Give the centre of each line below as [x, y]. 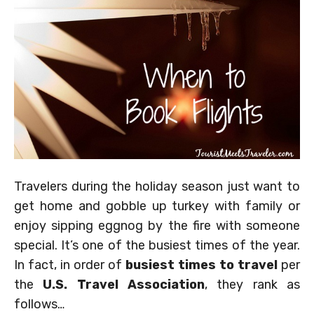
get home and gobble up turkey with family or [157, 206]
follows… [39, 305]
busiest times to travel [202, 265]
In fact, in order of [70, 265]
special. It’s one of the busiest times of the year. [157, 246]
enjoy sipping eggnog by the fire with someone [157, 226]
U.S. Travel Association [124, 285]
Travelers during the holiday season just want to [157, 187]
